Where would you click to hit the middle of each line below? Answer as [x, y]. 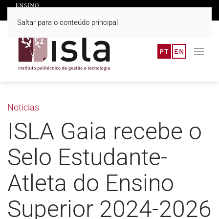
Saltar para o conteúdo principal [67, 22]
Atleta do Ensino [91, 183]
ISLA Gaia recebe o [105, 131]
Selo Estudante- [88, 157]
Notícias [23, 107]
